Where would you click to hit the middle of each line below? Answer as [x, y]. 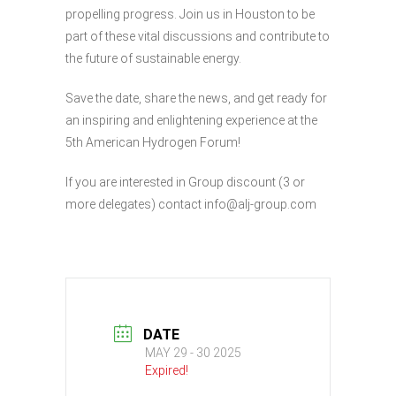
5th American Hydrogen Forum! [153, 143]
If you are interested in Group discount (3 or [185, 183]
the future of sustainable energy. [153, 59]
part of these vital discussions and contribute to [198, 37]
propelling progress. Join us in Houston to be [190, 15]
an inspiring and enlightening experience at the [191, 121]
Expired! [167, 370]
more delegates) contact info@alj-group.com [191, 205]
